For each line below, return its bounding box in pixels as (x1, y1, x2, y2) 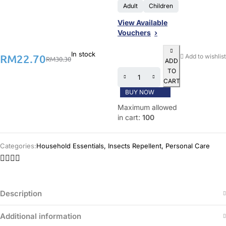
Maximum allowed (118, 103, 177, 111)
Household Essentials (36, 142, 104, 150)
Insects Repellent (108, 142, 161, 150)
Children (149, 2, 173, 10)
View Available (118, 18, 167, 27)
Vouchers (118, 28, 151, 37)
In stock (71, 50, 95, 58)
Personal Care (165, 142, 210, 150)
